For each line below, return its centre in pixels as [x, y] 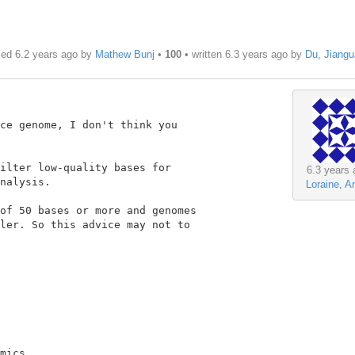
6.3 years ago [256, 55]
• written [203, 55]
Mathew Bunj [124, 55]
